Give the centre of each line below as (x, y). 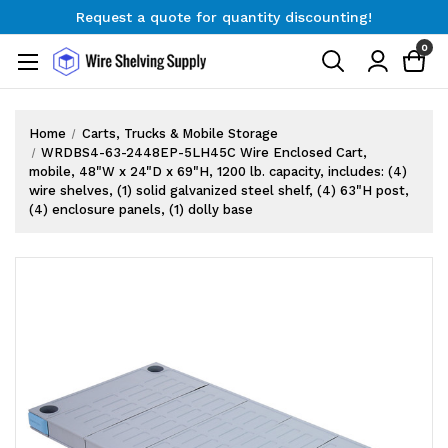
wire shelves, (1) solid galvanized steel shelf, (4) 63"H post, (219, 190)
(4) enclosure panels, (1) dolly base (141, 209)
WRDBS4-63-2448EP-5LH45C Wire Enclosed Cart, (204, 152)
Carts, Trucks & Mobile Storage (179, 133)
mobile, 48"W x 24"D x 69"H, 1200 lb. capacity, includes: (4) (218, 171)
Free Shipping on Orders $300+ (224, 41)
